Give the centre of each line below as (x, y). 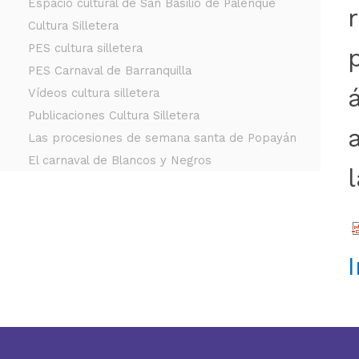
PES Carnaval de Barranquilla (109, 70)
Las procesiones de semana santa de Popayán (162, 137)
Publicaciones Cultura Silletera (113, 115)
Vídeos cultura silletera (93, 93)
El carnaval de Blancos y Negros (119, 160)
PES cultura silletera (85, 48)
